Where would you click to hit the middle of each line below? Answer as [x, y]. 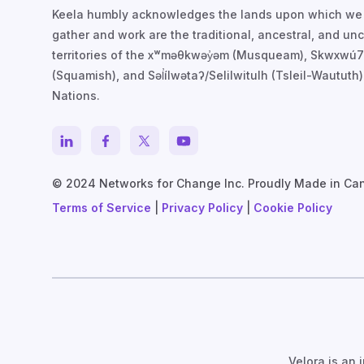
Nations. [76, 96]
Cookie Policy [293, 208]
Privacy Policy [202, 208]
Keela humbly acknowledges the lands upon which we [207, 15]
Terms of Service [102, 208]
